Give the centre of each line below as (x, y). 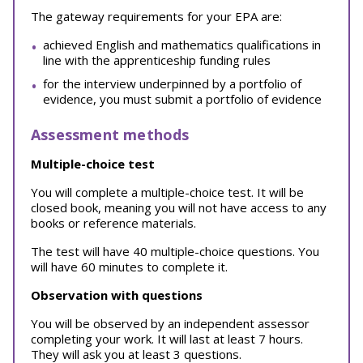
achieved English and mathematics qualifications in (182, 45)
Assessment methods (110, 135)
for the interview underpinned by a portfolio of (172, 83)
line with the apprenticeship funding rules (157, 60)
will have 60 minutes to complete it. (129, 267)
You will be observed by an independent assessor (170, 323)
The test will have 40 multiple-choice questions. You (175, 251)
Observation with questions (117, 295)
